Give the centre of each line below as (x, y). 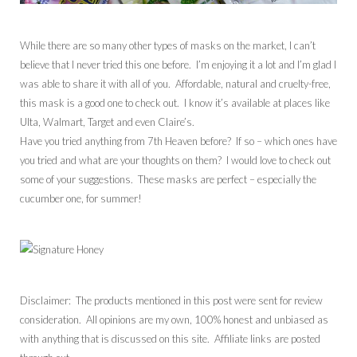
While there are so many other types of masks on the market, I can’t (168, 45)
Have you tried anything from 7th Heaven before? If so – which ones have (178, 141)
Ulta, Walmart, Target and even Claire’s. (107, 122)
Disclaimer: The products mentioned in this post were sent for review (171, 300)
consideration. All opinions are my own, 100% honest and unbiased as (174, 319)
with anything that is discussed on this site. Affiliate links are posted (170, 338)
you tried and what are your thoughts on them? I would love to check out (175, 160)
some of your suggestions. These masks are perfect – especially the (168, 179)
